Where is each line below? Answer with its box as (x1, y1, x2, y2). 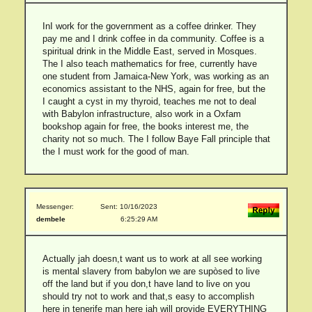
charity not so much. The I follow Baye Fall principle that (42, 134, 270, 144)
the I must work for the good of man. (42, 146, 189, 157)
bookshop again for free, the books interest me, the (42, 121, 249, 132)
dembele (36, 215, 65, 223)
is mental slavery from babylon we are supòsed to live (42, 266, 260, 276)
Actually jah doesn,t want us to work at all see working (42, 253, 262, 264)
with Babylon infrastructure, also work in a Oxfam (42, 109, 241, 119)
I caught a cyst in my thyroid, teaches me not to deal (42, 96, 256, 107)
